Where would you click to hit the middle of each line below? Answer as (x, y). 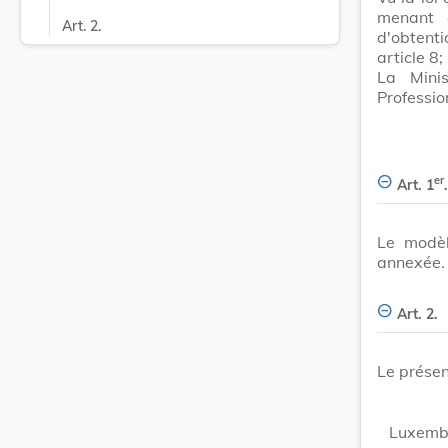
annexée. (411, 261)
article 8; (410, 56)
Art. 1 (415, 184)
